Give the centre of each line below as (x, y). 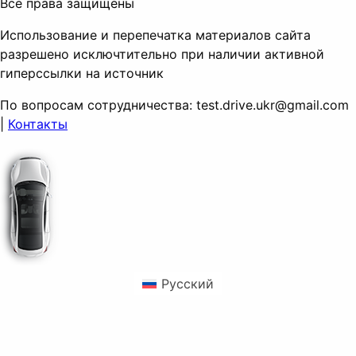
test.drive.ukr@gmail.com (273, 105)
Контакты (38, 124)
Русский (188, 284)
